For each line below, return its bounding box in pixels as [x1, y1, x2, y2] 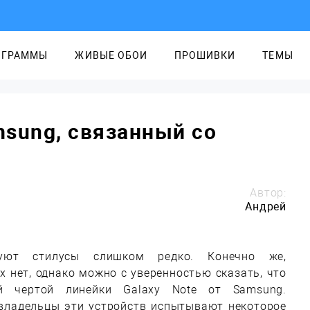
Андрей [245, 200, 286, 213]
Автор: [250, 186, 286, 199]
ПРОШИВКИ [174, 50, 236, 61]
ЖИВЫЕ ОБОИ [75, 50, 147, 61]
